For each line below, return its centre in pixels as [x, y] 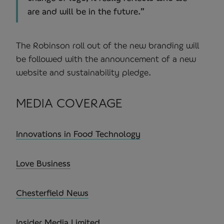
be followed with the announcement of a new [106, 58]
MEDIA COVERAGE [69, 103]
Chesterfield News [52, 192]
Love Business [43, 163]
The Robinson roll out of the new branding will [107, 45]
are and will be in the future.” [86, 11]
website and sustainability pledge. [83, 72]
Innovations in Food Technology [78, 133]
